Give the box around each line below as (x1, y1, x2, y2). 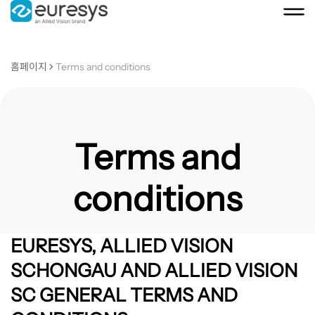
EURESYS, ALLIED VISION (10, 233, 233, 257)
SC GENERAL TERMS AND (10, 283, 238, 307)
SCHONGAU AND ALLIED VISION (10, 258, 297, 282)
